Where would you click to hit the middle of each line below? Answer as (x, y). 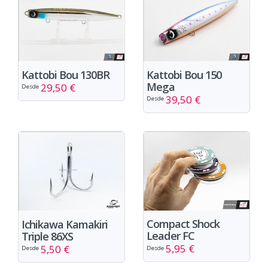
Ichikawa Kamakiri (65, 224)
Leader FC (170, 236)
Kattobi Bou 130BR (66, 74)
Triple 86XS (47, 236)
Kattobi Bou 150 (184, 74)
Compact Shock (183, 224)
